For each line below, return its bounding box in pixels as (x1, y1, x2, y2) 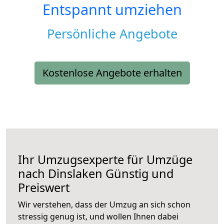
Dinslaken (48, 165, 102, 182)
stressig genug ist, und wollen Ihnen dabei (18, 211, 178, 222)
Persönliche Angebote (46, 25, 177, 42)
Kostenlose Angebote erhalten (42, 66, 182, 80)
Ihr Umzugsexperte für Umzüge (18, 151, 192, 168)
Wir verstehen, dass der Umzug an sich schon (18, 199, 190, 210)
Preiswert (18, 179, 69, 196)
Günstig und (102, 165, 173, 182)
